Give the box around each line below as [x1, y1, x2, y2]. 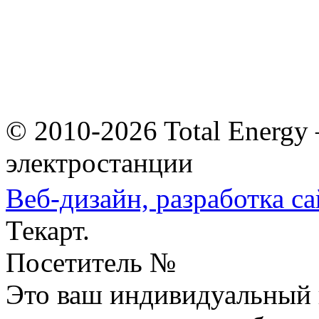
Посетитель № [6, 246, 176, 278]
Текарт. [6, 214, 90, 246]
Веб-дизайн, [6, 182, 156, 214]
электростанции [6, 147, 193, 178]
